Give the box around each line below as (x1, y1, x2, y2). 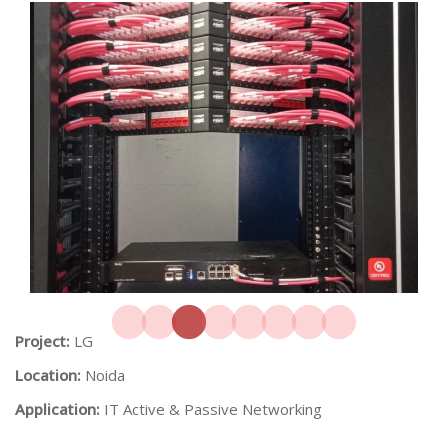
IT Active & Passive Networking (104, 399, 322, 419)
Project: (15, 331, 74, 351)
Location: (15, 365, 85, 385)
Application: (15, 399, 104, 419)
